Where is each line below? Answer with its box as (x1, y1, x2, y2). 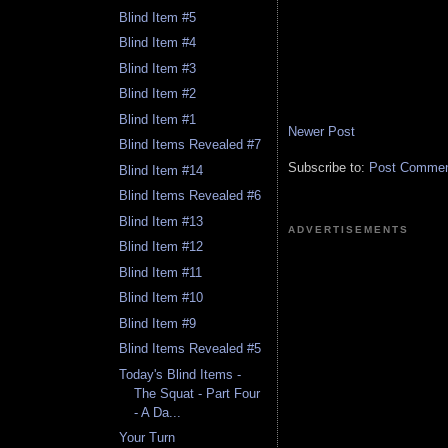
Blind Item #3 (119, 60, 197, 76)
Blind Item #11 (119, 264, 203, 280)
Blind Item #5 (119, 9, 197, 25)
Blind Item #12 (119, 239, 204, 255)
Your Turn (119, 430, 176, 446)
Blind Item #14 (119, 162, 204, 178)
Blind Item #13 (119, 213, 204, 229)
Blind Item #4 (119, 35, 197, 51)
